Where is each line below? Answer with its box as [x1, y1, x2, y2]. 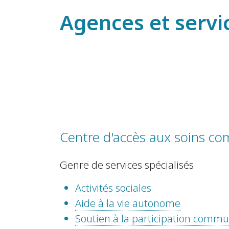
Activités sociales [75, 181, 151, 195]
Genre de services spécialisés [60, 158, 194, 172]
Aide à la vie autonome [75, 196, 180, 211]
